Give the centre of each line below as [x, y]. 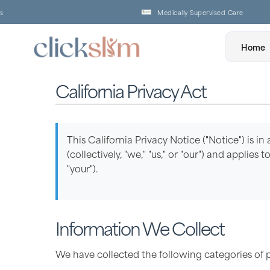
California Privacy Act [131, 90]
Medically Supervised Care [175, 12]
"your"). [83, 168]
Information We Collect [140, 228]
